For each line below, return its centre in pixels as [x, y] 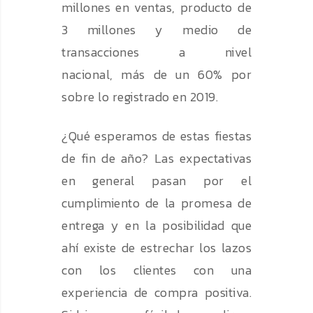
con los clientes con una [156, 270]
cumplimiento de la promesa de [156, 203]
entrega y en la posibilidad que [156, 226]
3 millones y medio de [156, 30]
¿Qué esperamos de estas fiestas [156, 136]
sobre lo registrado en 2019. [141, 97]
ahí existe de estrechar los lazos [156, 248]
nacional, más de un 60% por [156, 75]
